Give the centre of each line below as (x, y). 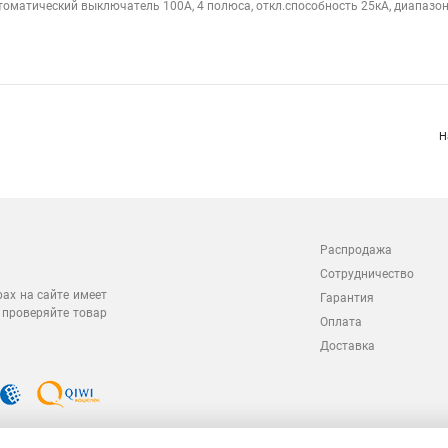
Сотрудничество (367, 274)
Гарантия (347, 298)
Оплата (341, 322)
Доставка (347, 346)
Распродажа (356, 250)
